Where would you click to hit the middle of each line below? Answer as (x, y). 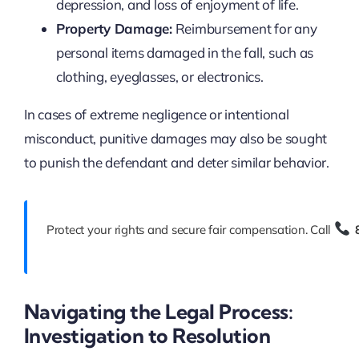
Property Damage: (114, 29)
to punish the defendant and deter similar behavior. (176, 163)
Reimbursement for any (244, 29)
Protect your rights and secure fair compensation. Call (190, 230)
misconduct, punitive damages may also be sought (175, 139)
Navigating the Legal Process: (158, 312)
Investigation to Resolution (147, 336)
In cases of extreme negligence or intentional (156, 115)
